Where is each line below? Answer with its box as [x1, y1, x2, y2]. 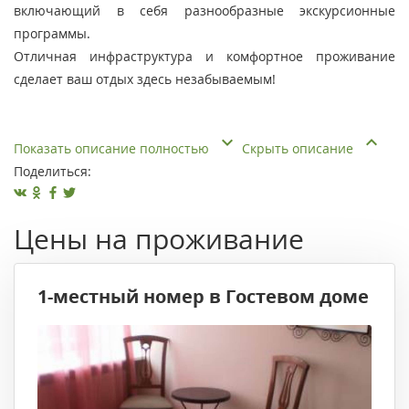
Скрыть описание [242, 140, 357, 158]
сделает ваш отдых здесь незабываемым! [14, 70, 276, 89]
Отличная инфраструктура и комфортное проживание [14, 47, 395, 66]
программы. [14, 25, 90, 43]
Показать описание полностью [14, 140, 213, 158]
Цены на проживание [14, 220, 304, 258]
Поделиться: [14, 163, 91, 181]
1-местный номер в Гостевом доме [37, 284, 369, 309]
